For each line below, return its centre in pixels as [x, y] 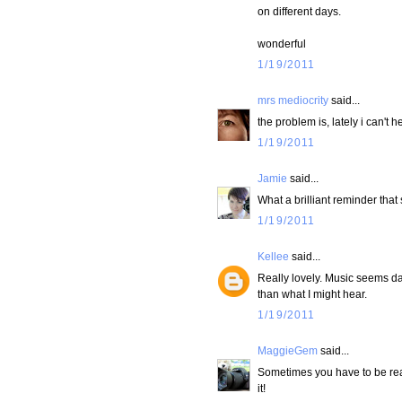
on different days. [299, 11]
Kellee [273, 257]
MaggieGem [288, 351]
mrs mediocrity [293, 100]
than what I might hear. [312, 293]
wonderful [282, 43]
